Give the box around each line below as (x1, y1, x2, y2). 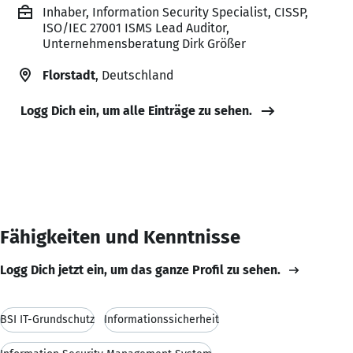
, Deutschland (95, 67, 173, 83)
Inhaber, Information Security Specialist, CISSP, (43, 4, 308, 20)
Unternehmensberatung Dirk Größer (43, 35, 246, 51)
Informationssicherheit (104, 312, 219, 326)
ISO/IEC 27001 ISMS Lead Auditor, (43, 20, 229, 35)
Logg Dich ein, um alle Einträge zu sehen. (20, 102, 252, 118)
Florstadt (43, 67, 95, 83)
